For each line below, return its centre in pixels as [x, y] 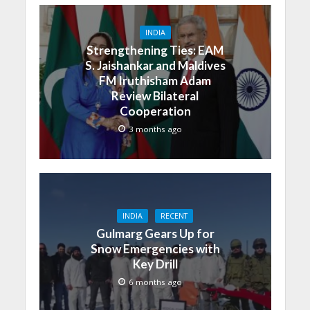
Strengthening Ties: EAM [155, 50]
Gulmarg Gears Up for [155, 233]
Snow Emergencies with [155, 248]
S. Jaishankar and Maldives [155, 65]
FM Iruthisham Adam [155, 80]
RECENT [174, 216]
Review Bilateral [155, 95]
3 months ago [155, 129]
